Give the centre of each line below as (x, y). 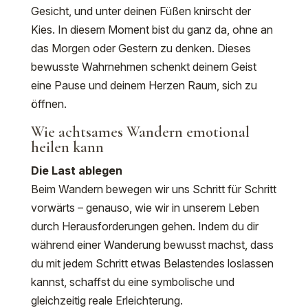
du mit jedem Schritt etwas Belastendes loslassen (152, 263)
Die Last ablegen (76, 170)
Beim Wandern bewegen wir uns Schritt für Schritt (153, 189)
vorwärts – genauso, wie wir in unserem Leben (145, 208)
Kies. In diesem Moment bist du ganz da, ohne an (152, 30)
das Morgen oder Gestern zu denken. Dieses (141, 48)
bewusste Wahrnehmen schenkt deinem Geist (143, 67)
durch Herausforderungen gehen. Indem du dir (144, 226)
